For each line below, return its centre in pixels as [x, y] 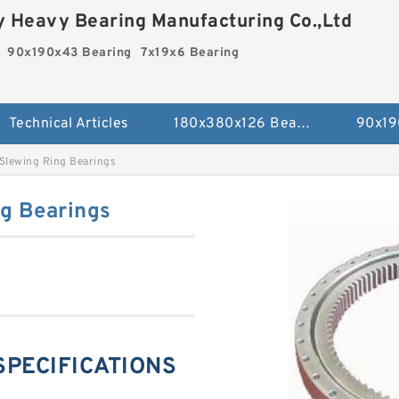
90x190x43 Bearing [69, 53]
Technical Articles [69, 124]
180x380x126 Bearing [303, 124]
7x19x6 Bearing [190, 53]
